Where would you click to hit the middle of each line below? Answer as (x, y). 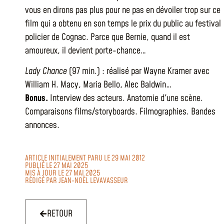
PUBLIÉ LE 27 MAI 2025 (56, 165)
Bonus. (36, 98)
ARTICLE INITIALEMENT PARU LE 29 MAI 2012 (85, 158)
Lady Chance (46, 71)
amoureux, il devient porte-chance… (85, 51)
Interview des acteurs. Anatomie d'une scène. (125, 98)
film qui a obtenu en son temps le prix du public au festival (123, 24)
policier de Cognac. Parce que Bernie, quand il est (107, 37)
